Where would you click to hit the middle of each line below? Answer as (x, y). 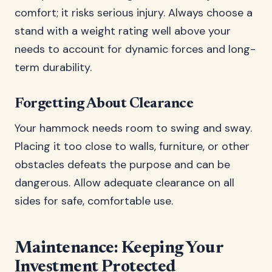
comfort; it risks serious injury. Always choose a (134, 13)
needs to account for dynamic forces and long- (135, 49)
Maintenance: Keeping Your (119, 248)
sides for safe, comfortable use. (94, 201)
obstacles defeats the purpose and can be (122, 165)
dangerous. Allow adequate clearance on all (124, 183)
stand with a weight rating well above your (123, 31)
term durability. (53, 67)
